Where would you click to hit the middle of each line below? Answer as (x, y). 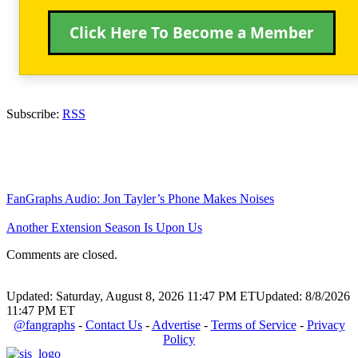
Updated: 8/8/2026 (303, 296)
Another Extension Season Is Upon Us (104, 227)
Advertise (176, 324)
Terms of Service (253, 324)
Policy (179, 339)
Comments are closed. (62, 254)
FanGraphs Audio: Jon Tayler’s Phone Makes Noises (140, 198)
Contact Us (113, 324)
